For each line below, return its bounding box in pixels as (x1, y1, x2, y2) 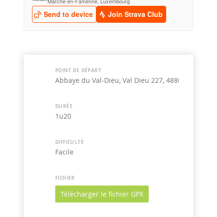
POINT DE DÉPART (55, 67, 101, 74)
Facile (55, 147, 74, 156)
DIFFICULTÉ (55, 139, 84, 145)
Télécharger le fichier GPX (61, 189, 143, 199)
